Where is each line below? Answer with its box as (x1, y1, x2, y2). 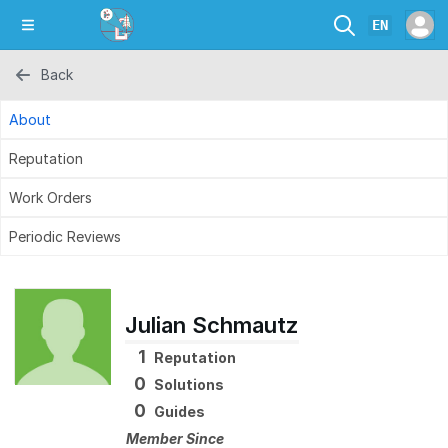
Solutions (154, 376, 224, 393)
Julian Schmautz (125, 312, 299, 338)
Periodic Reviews (9, 228, 121, 245)
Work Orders (9, 189, 92, 206)
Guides (154, 403, 205, 420)
